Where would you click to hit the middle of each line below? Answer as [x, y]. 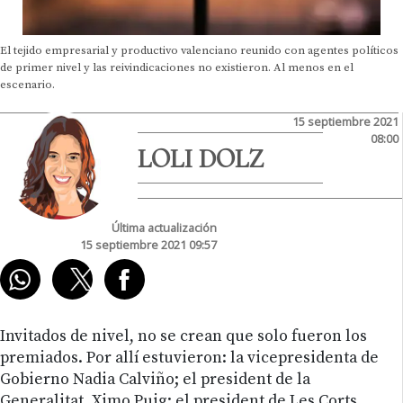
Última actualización [164, 227]
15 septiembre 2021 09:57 [148, 244]
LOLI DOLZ [201, 158]
